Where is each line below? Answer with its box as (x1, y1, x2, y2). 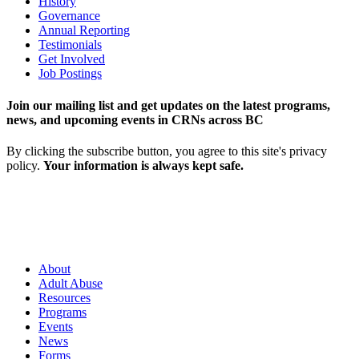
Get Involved (38, 52, 105, 67)
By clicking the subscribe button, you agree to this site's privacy (6, 143, 327, 158)
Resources (38, 290, 91, 305)
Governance (38, 9, 100, 23)
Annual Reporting (38, 23, 130, 38)
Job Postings (38, 67, 102, 81)
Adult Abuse (38, 276, 103, 290)
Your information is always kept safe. (43, 158, 244, 172)
